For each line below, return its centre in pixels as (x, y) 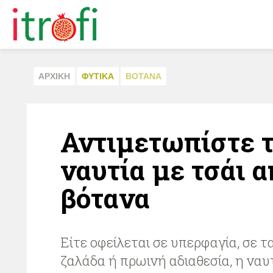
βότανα (105, 198)
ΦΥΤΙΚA (98, 76)
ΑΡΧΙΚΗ (54, 76)
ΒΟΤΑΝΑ (144, 76)
